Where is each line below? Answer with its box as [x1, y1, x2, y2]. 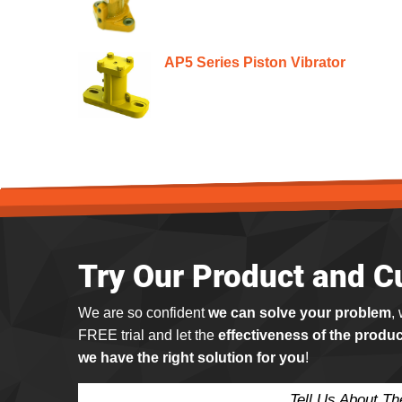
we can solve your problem [205, 305, 391, 321]
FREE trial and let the [78, 328, 218, 344]
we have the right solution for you [78, 350, 305, 366]
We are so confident [78, 305, 205, 321]
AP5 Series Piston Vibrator [164, 54, 346, 70]
